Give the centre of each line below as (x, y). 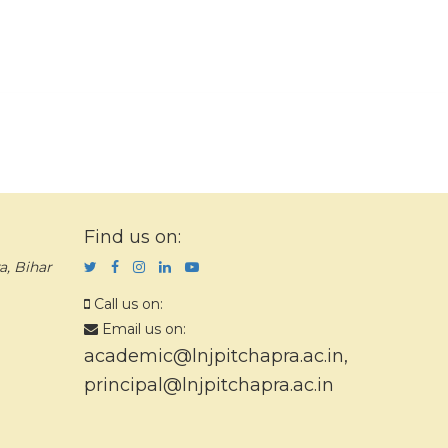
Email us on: (141, 329)
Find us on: (132, 237)
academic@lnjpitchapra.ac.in (213, 356)
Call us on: (126, 304)
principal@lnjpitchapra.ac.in (208, 385)
